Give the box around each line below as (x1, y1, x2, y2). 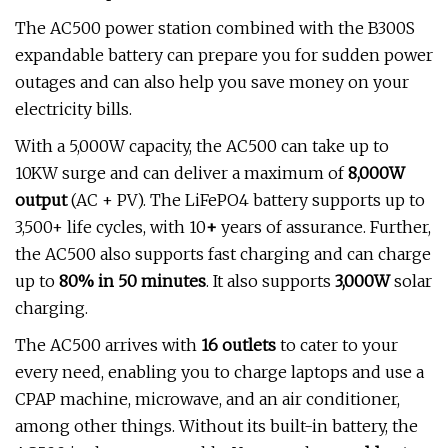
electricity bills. (15, 99, 132, 119)
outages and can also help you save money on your (15, 72, 409, 92)
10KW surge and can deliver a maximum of (15, 163, 348, 183)
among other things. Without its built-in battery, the (15, 416, 418, 436)
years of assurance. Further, (217, 217, 431, 237)
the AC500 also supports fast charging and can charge (15, 244, 431, 264)
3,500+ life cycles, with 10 (15, 217, 206, 237)
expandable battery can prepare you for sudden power (15, 45, 433, 65)
